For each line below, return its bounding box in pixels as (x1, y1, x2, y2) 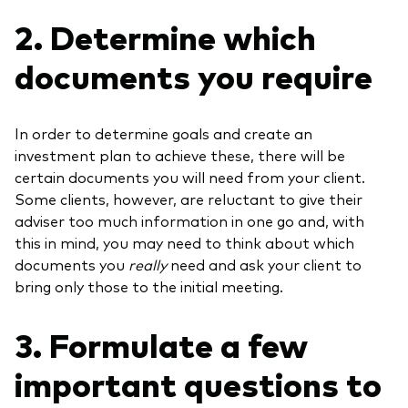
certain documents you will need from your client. (15, 167, 365, 188)
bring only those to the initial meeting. (15, 276, 283, 297)
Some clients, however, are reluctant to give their (15, 189, 362, 209)
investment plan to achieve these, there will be (15, 145, 345, 166)
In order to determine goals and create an (15, 123, 312, 144)
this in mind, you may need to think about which (15, 232, 354, 253)
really (128, 254, 167, 275)
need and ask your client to (167, 254, 362, 275)
